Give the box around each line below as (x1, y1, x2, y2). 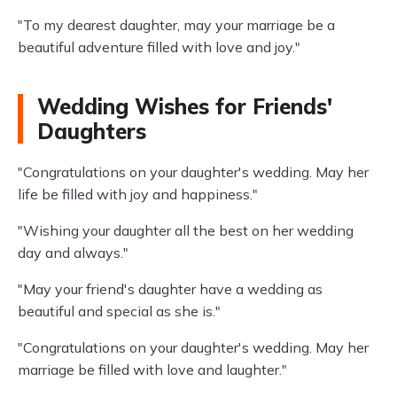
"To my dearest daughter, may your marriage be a (18, 16, 335, 34)
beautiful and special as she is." (18, 302, 221, 320)
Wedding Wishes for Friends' (37, 93, 332, 120)
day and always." (18, 244, 128, 261)
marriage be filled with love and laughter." (18, 361, 287, 378)
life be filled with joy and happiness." (18, 185, 258, 203)
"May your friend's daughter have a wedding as (18, 280, 323, 298)
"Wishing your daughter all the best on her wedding (18, 222, 354, 239)
